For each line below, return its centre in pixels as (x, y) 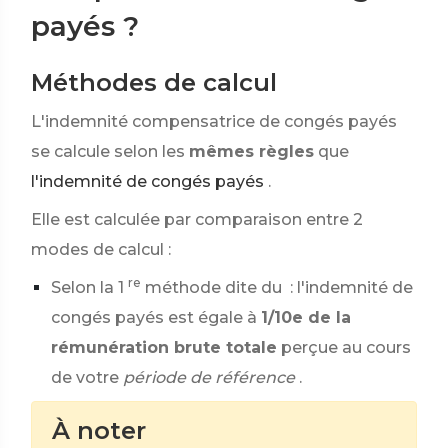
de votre (85, 377)
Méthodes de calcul (154, 82)
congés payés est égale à (154, 317)
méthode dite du (213, 287)
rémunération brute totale (164, 347)
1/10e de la (306, 317)
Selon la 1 (87, 287)
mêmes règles (251, 151)
